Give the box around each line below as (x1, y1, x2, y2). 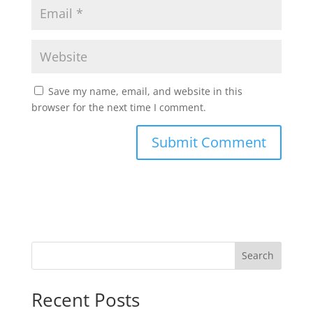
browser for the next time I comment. (31, 100, 206, 114)
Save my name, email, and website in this (48, 84, 242, 98)
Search (242, 249, 275, 263)
